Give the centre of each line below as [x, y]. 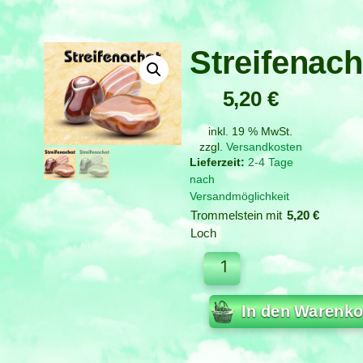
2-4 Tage [271, 162]
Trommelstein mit [236, 215]
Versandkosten [264, 146]
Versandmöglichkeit [239, 196]
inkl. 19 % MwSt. [250, 131]
